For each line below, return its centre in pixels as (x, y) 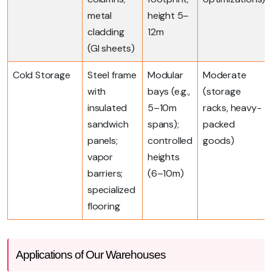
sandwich (108, 124)
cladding (106, 32)
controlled (170, 140)
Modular (165, 75)
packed (219, 124)
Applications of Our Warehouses (91, 254)
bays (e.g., (169, 91)
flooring (104, 206)
